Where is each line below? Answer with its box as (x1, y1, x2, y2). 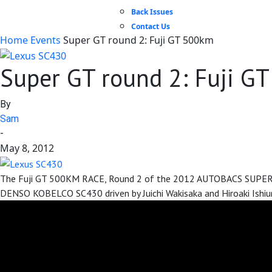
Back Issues (131, 7, 173, 17)
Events (30, 33, 61, 47)
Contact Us (131, 21, 170, 32)
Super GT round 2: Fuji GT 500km (63, 33, 214, 47)
